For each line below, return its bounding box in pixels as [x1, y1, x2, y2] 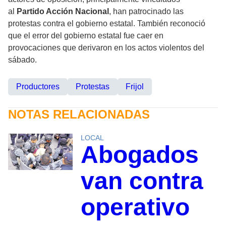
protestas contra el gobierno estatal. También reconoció [8, 19, 205, 28]
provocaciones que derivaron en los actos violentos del [8, 43, 204, 52]
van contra [80, 167, 203, 195]
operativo [80, 194, 190, 221]
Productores [16, 82, 60, 91]
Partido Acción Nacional [17, 7, 109, 16]
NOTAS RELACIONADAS [8, 107, 150, 122]
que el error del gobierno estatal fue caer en [8, 31, 163, 40]
